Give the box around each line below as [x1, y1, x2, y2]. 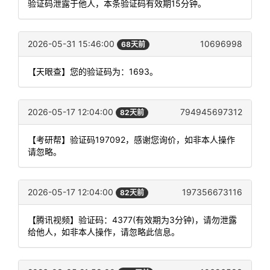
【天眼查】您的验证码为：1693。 [28, 66, 158, 77]
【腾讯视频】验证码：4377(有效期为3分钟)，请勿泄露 [28, 215, 237, 225]
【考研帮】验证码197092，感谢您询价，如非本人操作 [28, 134, 235, 145]
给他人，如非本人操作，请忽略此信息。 [28, 227, 180, 237]
